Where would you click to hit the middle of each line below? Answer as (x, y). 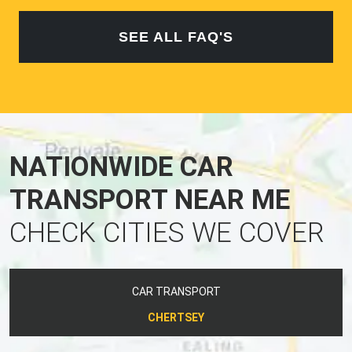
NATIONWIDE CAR (121, 167)
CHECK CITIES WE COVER (167, 233)
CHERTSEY (176, 317)
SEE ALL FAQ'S (176, 37)
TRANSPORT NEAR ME (150, 200)
